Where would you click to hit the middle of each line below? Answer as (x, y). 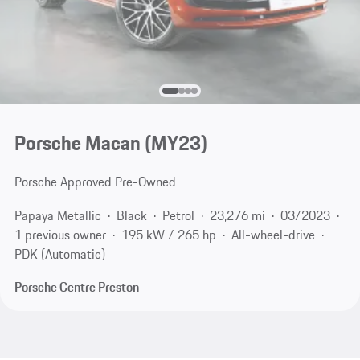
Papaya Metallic (57, 215)
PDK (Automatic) (59, 254)
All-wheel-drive (273, 234)
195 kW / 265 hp (168, 234)
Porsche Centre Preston (76, 287)
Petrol (178, 215)
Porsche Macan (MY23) (110, 143)
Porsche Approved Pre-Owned (95, 182)
